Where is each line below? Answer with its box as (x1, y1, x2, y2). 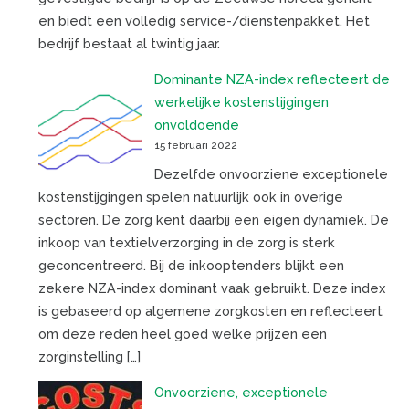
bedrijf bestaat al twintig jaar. (37, 35, 220, 51)
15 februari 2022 (153, 139, 237, 152)
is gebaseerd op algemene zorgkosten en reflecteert (37, 302, 383, 319)
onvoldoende (153, 117, 239, 133)
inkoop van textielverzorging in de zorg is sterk (37, 234, 335, 250)
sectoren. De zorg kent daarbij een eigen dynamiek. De (37, 211, 389, 227)
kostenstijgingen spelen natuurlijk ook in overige (37, 188, 343, 204)
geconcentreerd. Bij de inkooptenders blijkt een (37, 257, 344, 273)
